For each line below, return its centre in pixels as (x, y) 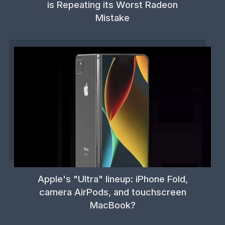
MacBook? (113, 205)
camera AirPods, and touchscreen (113, 192)
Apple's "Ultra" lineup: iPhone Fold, (113, 179)
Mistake (113, 18)
